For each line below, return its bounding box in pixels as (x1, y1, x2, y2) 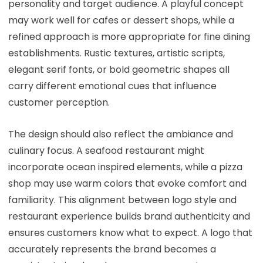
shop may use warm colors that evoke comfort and (8, 176, 247, 190)
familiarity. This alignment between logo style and (8, 193, 237, 207)
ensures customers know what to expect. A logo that (8, 225, 252, 240)
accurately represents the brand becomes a (8, 242, 216, 256)
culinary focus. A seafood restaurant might (8, 143, 204, 157)
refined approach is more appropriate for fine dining (8, 29, 250, 43)
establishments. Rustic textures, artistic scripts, (8, 46, 225, 60)
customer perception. (8, 95, 110, 109)
